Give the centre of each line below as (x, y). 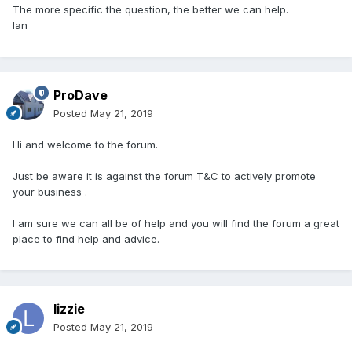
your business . (50, 192)
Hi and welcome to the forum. (85, 145)
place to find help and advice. (86, 239)
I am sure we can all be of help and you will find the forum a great (176, 224)
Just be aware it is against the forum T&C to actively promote (164, 176)
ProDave (81, 95)
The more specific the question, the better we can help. (150, 10)
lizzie (69, 309)
